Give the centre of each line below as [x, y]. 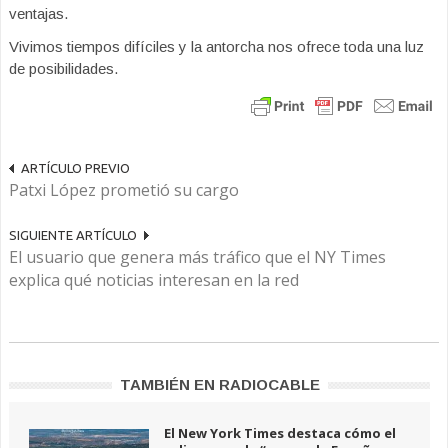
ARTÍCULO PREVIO [75, 168]
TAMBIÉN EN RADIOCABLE [219, 384]
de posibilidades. [63, 68]
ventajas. [38, 13]
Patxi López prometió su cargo [124, 190]
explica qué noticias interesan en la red [154, 280]
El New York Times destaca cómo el [280, 433]
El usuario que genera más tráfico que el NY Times [197, 257]
